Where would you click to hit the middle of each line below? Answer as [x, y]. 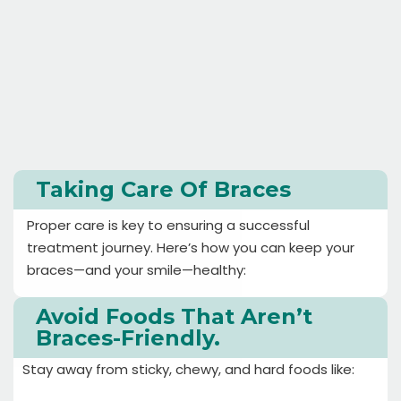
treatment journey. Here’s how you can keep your [191, 248]
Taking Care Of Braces [163, 190]
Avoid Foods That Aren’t [174, 317]
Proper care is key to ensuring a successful [168, 226]
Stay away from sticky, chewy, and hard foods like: [188, 370]
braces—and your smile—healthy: [137, 270]
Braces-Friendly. [128, 338]
